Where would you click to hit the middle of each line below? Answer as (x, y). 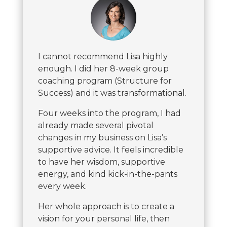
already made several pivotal (96, 125)
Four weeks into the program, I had (109, 113)
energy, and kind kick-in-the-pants (107, 174)
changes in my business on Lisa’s (102, 137)
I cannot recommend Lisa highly (103, 56)
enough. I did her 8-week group (103, 68)
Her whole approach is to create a (106, 206)
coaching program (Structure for (105, 81)
